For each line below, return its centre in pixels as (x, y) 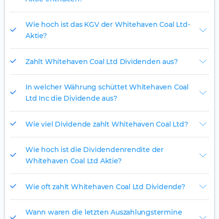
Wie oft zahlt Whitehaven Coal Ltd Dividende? (105, 186)
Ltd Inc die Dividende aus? (71, 99)
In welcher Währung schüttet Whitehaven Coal (107, 87)
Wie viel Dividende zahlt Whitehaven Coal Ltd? (107, 124)
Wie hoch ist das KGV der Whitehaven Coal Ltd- (108, 25)
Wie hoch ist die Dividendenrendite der (95, 150)
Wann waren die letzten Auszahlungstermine (104, 212)
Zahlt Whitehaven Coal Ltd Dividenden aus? (102, 61)
